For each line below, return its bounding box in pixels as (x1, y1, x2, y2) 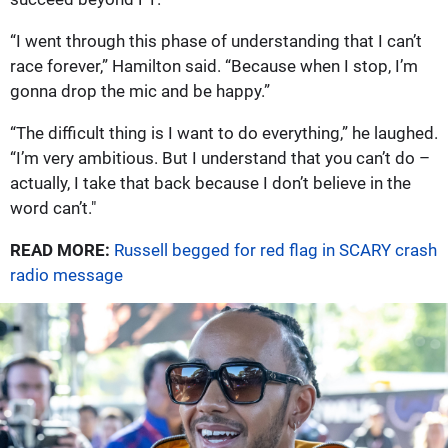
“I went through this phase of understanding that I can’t (10, 30, 422, 51)
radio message (10, 264, 123, 285)
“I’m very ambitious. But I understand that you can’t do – (10, 147, 430, 168)
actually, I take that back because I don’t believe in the (10, 172, 411, 193)
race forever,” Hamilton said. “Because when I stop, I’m (10, 55, 418, 76)
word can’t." (10, 197, 96, 218)
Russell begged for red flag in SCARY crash (114, 239, 437, 260)
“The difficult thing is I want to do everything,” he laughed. (10, 122, 438, 143)
